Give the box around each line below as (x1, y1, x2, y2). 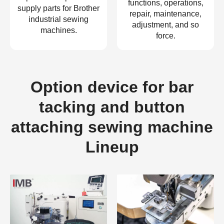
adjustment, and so (132, 20, 199, 29)
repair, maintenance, (129, 9, 201, 18)
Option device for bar (30, 78, 193, 96)
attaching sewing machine (11, 118, 213, 136)
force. (155, 31, 175, 40)
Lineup (85, 138, 139, 156)
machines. (40, 26, 77, 35)
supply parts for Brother (17, 4, 99, 13)
